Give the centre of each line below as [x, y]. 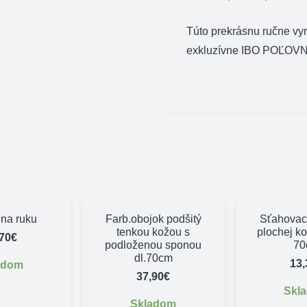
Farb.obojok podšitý [153, 219]
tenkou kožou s [153, 232]
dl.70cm [153, 258]
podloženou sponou [153, 245]
